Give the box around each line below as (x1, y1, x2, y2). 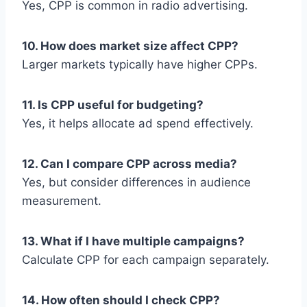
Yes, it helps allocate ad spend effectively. (22, 116, 254, 131)
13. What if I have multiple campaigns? (22, 234, 245, 249)
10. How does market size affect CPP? (22, 39, 238, 53)
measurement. (22, 194, 101, 208)
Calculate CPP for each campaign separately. (22, 253, 269, 267)
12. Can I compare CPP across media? (22, 157, 237, 171)
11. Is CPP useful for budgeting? (22, 98, 204, 112)
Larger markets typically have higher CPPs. (22, 58, 258, 72)
